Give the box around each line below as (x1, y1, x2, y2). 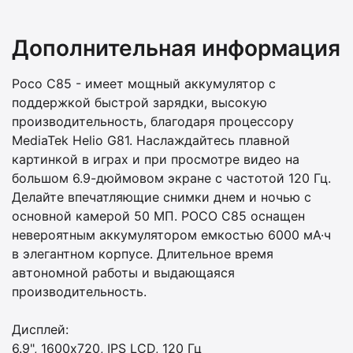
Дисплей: (12, 321, 69, 337)
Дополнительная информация (12, 35, 340, 61)
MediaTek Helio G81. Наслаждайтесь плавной (12, 132, 290, 148)
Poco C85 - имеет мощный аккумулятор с (12, 76, 276, 91)
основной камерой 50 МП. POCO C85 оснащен (12, 208, 305, 224)
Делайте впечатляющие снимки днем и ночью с (12, 189, 311, 205)
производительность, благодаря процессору (12, 113, 294, 129)
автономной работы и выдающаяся (12, 265, 235, 281)
